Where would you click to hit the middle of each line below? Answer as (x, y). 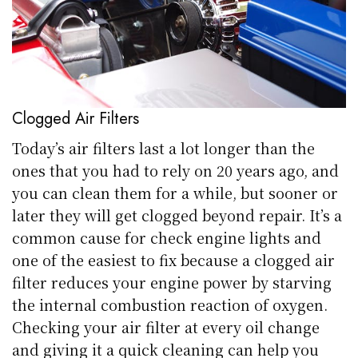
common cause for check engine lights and (167, 238)
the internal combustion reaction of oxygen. (170, 305)
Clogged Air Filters (76, 119)
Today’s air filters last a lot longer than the (164, 148)
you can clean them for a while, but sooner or (175, 193)
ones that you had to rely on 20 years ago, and (176, 171)
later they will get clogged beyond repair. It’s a (177, 215)
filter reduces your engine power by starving (172, 282)
